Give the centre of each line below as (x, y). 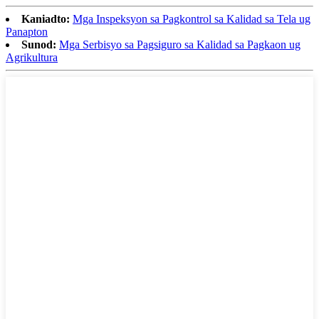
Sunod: (39, 45)
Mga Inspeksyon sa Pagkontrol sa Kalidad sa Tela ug (192, 19)
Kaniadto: (46, 19)
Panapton (27, 32)
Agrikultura (32, 58)
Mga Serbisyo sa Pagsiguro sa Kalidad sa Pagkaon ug (180, 45)
